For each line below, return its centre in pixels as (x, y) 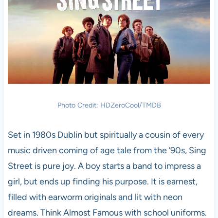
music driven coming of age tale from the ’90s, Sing (107, 151)
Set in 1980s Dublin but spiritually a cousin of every (106, 135)
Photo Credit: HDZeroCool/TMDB (109, 105)
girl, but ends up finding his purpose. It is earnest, (102, 182)
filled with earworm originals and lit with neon (95, 197)
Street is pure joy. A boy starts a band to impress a (104, 166)
